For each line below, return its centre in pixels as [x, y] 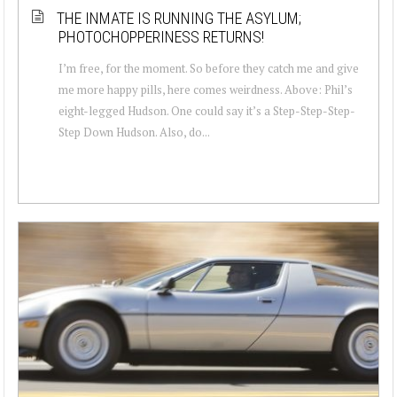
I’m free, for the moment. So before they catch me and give [209, 68]
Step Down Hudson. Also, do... [134, 132]
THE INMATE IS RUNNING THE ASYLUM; [179, 18]
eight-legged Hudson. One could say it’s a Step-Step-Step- [207, 110]
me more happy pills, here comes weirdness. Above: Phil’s [206, 89]
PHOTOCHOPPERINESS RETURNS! [161, 36]
